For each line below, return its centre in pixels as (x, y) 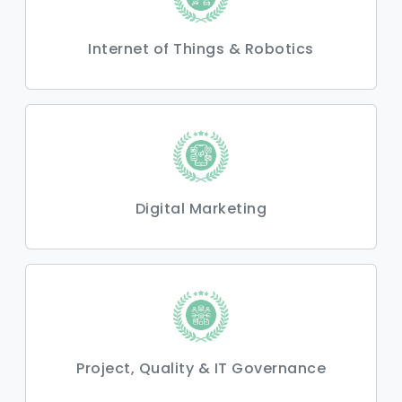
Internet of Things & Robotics (201, 49)
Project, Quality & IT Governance (201, 369)
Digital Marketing (201, 209)
